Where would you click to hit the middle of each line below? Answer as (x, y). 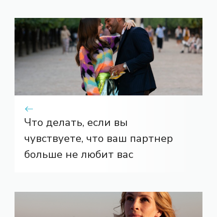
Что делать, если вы (76, 123)
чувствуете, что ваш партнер (99, 139)
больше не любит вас (79, 155)
